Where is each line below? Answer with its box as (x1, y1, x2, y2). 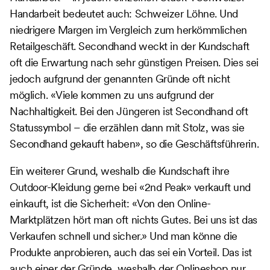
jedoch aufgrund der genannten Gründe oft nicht (10, 71, 230, 86)
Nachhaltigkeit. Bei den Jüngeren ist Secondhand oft (10, 104, 248, 118)
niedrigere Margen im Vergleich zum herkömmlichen (10, 22, 247, 37)
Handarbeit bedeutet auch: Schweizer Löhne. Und (10, 6, 238, 20)
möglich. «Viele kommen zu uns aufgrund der (10, 87, 214, 102)
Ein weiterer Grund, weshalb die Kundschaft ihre (10, 163, 230, 178)
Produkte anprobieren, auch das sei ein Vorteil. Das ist (10, 245, 252, 259)
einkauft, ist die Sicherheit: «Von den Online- (10, 196, 211, 210)
